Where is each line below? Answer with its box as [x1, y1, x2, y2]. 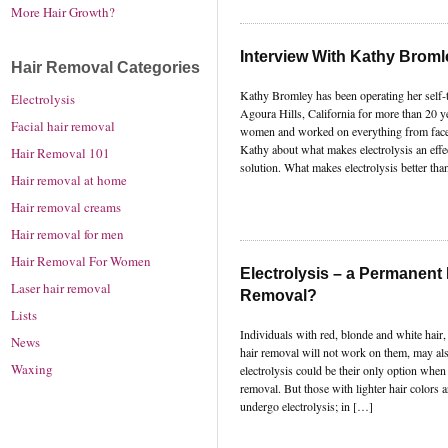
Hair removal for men [11, 224, 124, 243]
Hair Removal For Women [11, 251, 151, 270]
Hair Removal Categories [11, 58, 200, 76]
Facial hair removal [11, 117, 115, 135]
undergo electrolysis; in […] [240, 397, 373, 414]
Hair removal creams [11, 197, 121, 216]
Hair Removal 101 [11, 143, 110, 162]
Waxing [11, 359, 53, 378]
